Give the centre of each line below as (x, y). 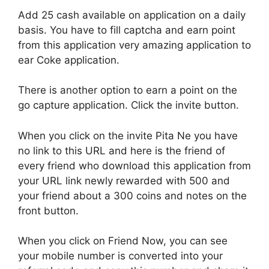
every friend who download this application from (134, 165)
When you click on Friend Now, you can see (123, 241)
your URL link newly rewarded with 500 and (124, 180)
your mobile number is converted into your (120, 256)
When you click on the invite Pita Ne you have (128, 135)
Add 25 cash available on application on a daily (132, 15)
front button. (48, 210)
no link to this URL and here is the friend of (122, 150)
